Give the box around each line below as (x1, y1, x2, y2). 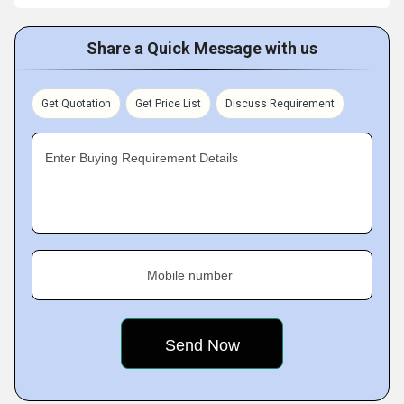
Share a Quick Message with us (87, 38, 317, 58)
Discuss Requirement (225, 96, 335, 110)
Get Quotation (41, 96, 111, 110)
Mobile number (147, 267, 233, 282)
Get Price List (135, 96, 201, 110)
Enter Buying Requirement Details (45, 150, 238, 165)
